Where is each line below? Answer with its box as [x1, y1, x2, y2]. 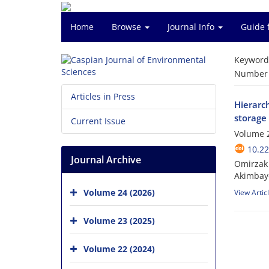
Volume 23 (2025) [83, 214, 155, 226]
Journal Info [168, 21, 217, 32]
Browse [112, 21, 144, 32]
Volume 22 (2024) [83, 243, 155, 255]
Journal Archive [71, 153, 141, 166]
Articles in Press [71, 91, 135, 102]
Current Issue [71, 115, 125, 127]
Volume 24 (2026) [83, 186, 155, 198]
